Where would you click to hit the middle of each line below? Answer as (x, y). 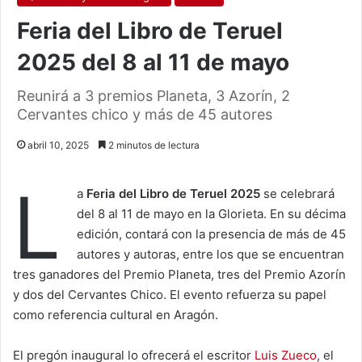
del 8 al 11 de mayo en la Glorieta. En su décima (211, 214)
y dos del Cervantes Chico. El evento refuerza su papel (170, 295)
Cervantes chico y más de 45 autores (145, 115)
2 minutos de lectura (153, 145)
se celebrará (297, 194)
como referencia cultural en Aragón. (116, 315)
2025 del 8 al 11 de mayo (153, 63)
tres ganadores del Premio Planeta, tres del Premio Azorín (179, 275)
